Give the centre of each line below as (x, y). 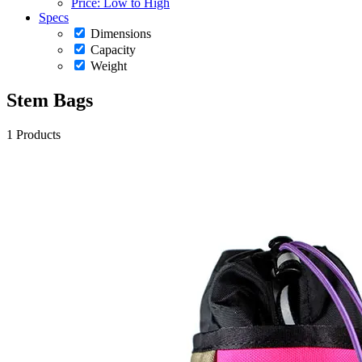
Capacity (113, 49)
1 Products (34, 134)
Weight (109, 65)
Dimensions (121, 33)
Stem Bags (50, 100)
